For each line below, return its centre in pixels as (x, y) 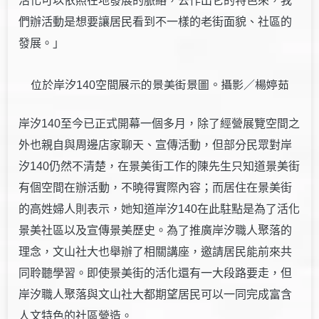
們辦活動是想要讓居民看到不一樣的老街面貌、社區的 (156, 21)
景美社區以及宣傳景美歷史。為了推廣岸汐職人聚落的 (156, 230)
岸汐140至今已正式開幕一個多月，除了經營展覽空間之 (159, 123)
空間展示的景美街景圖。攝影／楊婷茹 (192, 84)
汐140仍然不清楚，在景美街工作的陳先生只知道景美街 (159, 166)
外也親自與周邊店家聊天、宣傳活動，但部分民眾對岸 (156, 145)
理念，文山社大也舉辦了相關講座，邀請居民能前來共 (156, 251)
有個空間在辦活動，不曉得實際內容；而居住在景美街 (156, 187)
